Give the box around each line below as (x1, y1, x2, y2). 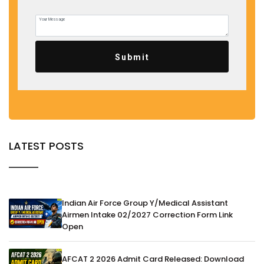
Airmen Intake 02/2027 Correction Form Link (62, 209, 233, 221)
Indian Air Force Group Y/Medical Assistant (62, 197, 228, 209)
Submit (114, 52, 150, 62)
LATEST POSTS (9, 138, 84, 154)
